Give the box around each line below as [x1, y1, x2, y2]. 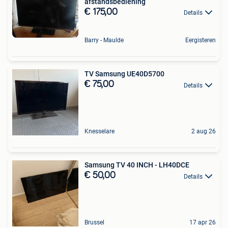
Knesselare [84, 128, 115, 135]
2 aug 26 [191, 128, 216, 135]
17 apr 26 [189, 219, 216, 226]
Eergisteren [185, 37, 216, 44]
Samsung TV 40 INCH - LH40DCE [84, 161, 189, 169]
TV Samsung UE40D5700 [84, 70, 164, 78]
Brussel [84, 219, 104, 226]
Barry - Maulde [84, 37, 124, 44]
